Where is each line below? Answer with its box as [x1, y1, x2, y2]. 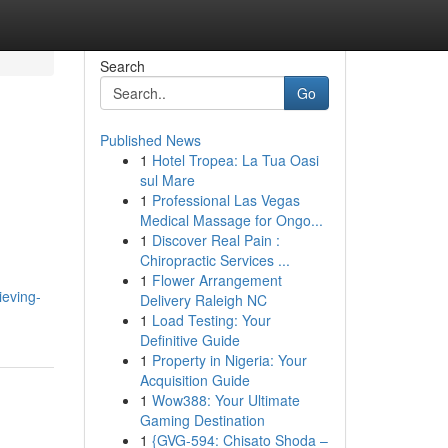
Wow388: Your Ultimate [151, 390, 300, 410]
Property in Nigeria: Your [151, 350, 307, 370]
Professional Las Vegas [151, 190, 300, 210]
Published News [99, 130, 201, 150]
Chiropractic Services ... [139, 250, 290, 270]
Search [99, 56, 145, 76]
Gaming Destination [139, 410, 265, 430]
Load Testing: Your [151, 310, 271, 330]
